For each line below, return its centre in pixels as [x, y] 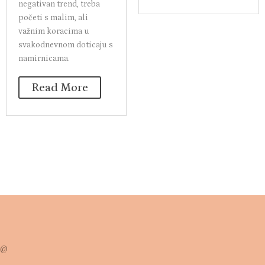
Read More [60, 87]
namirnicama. [44, 58]
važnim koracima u [54, 31]
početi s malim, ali [53, 17]
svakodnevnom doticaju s [66, 45]
